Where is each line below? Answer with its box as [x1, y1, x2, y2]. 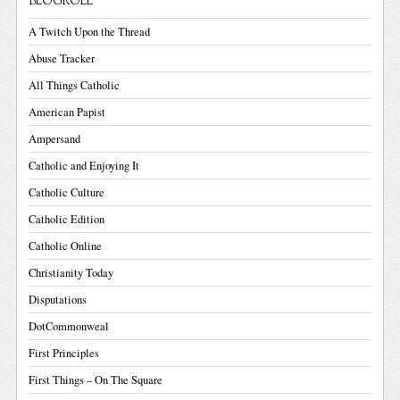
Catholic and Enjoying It [29, 157, 140, 173]
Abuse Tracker [29, 50, 96, 66]
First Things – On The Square [29, 371, 163, 387]
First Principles [29, 345, 100, 361]
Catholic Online [29, 237, 103, 254]
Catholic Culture [29, 184, 105, 200]
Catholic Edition [29, 211, 105, 227]
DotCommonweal [29, 318, 110, 334]
